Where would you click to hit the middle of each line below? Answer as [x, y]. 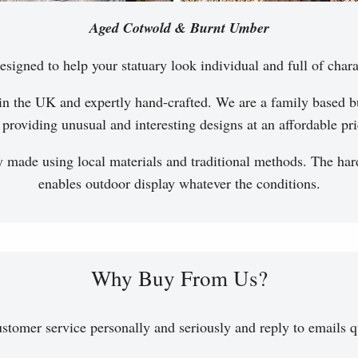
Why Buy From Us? [179, 278]
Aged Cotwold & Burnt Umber [179, 28]
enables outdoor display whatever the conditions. [179, 183]
